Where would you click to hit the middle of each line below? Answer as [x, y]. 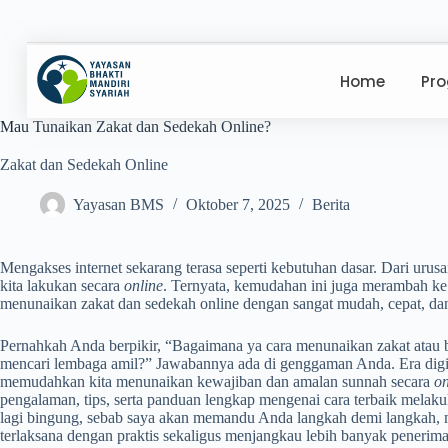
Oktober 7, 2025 [238, 205]
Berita [331, 205]
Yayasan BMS [118, 205]
